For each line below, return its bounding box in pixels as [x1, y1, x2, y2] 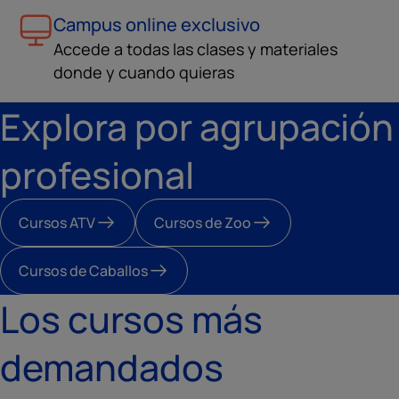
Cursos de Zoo [154, 213, 251, 232]
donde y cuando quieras [53, 61, 234, 83]
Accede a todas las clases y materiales [53, 38, 338, 60]
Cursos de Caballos [19, 261, 148, 281]
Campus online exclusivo [53, 12, 260, 37]
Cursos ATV [19, 213, 95, 232]
